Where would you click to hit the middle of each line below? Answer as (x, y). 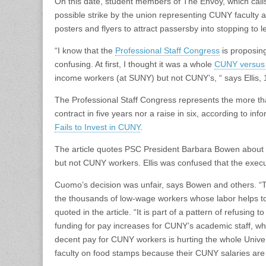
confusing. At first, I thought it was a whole (134, 64)
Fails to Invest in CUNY (97, 127)
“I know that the (85, 50)
